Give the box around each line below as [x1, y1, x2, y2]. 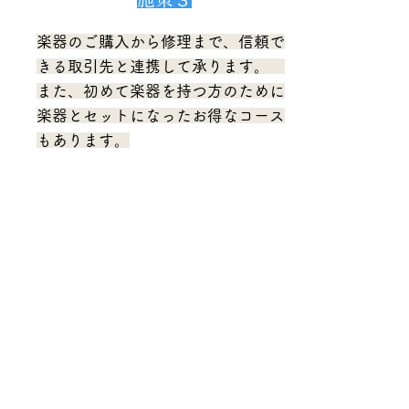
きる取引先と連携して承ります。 [37, 58, 285, 74]
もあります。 [37, 132, 130, 148]
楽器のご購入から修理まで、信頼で [37, 34, 285, 49]
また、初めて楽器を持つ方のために [37, 83, 285, 99]
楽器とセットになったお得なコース [37, 108, 285, 123]
